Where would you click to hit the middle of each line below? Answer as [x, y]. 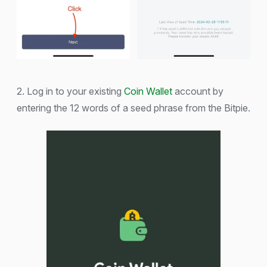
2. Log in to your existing [70, 91]
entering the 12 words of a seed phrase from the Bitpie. [133, 108]
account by [198, 91]
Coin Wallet [148, 91]
